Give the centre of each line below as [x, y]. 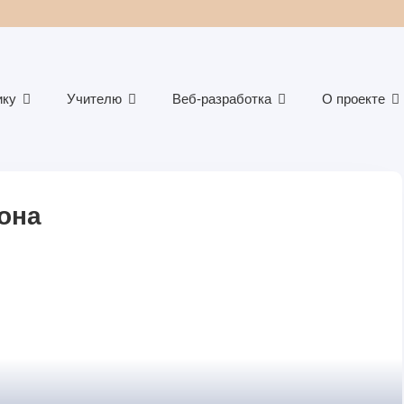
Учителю [94, 99]
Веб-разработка [222, 99]
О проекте [353, 99]
